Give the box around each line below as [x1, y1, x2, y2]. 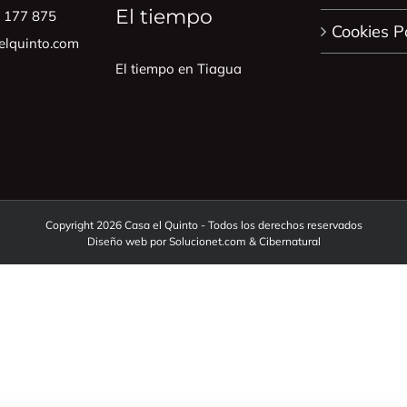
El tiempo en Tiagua [114, 59, 242, 77]
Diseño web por [86, 234, 169, 249]
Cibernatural [258, 234, 321, 249]
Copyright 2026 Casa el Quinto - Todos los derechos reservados [45, 218, 362, 233]
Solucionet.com [168, 234, 246, 249]
